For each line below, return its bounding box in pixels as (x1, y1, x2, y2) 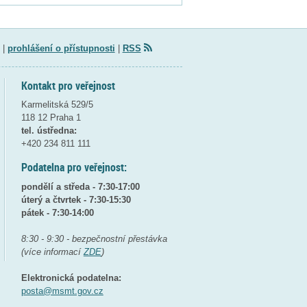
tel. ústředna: (21, 125, 77, 136)
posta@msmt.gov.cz (21, 285, 103, 296)
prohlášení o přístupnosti (7, 42, 115, 53)
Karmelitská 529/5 (21, 99, 93, 110)
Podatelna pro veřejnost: (21, 160, 127, 175)
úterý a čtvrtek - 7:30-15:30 (21, 194, 131, 205)
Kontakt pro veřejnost (21, 77, 115, 93)
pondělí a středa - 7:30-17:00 (21, 181, 140, 192)
